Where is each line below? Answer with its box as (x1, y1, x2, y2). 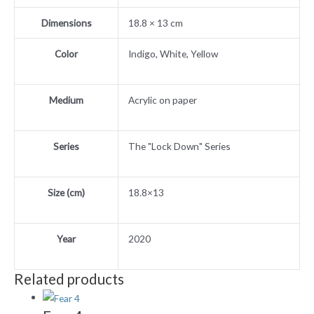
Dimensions (41, 16, 92, 29)
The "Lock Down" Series (128, 139, 231, 152)
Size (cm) (48, 186, 85, 198)
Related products (14, 270, 124, 287)
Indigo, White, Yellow (128, 47, 218, 60)
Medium (49, 93, 83, 106)
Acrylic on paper (128, 93, 197, 106)
